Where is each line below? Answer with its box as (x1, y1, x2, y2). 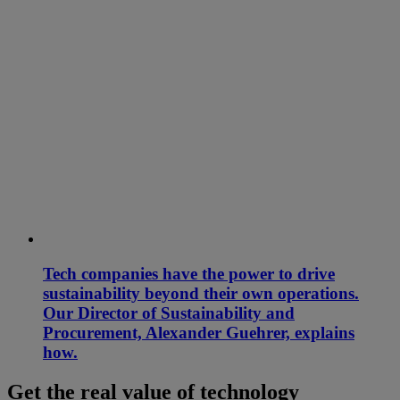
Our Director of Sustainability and (43, 303, 295, 322)
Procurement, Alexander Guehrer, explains (43, 322, 354, 342)
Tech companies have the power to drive (43, 263, 335, 283)
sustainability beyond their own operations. (43, 283, 359, 303)
